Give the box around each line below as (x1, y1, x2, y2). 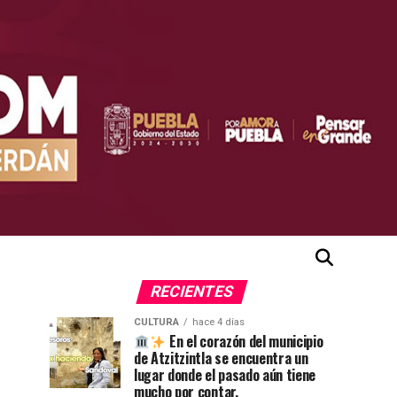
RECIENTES (147, 283, 236, 301)
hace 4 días (192, 316, 245, 329)
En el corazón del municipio (166, 331, 323, 353)
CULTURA (134, 316, 179, 329)
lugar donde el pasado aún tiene (134, 364, 316, 386)
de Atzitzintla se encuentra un (134, 347, 308, 370)
